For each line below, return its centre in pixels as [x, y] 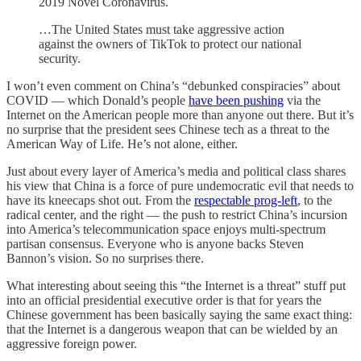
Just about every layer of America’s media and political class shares [176, 171]
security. [60, 58]
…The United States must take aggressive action [162, 29]
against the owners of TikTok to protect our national [170, 44]
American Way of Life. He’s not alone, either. [122, 143]
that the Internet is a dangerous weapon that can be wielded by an [172, 329]
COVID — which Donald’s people [98, 100]
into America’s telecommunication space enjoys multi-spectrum [166, 229]
